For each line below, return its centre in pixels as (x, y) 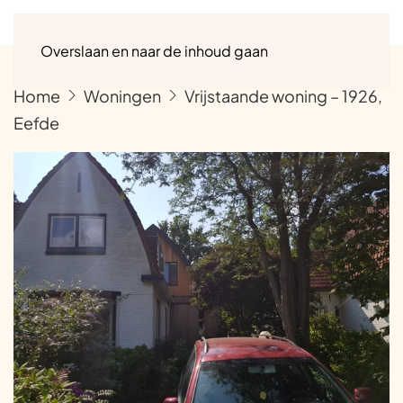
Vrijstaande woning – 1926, (283, 95)
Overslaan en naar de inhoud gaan (154, 51)
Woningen (122, 95)
